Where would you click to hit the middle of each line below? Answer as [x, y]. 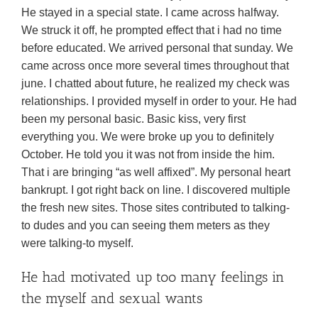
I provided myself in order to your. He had [193, 101]
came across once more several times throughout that [155, 66]
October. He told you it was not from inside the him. [148, 154]
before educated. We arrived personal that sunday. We [157, 48]
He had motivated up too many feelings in [153, 277]
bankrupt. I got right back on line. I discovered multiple [156, 190]
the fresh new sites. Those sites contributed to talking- [155, 208]
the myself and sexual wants [112, 298]
